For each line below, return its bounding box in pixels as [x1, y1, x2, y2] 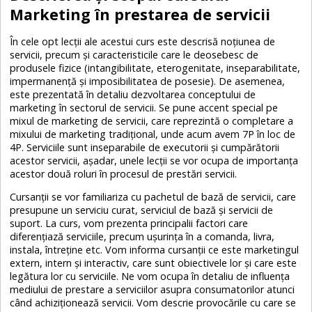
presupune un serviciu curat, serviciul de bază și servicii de [10, 203, 274, 217]
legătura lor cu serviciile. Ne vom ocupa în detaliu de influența [10, 269, 290, 283]
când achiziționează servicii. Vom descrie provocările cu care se [10, 295, 297, 309]
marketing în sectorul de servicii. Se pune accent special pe [10, 100, 279, 114]
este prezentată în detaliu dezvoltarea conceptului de [10, 87, 256, 101]
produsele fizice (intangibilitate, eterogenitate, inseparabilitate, [10, 61, 301, 75]
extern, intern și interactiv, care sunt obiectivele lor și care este [10, 256, 297, 270]
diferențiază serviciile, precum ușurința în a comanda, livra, [10, 229, 275, 243]
